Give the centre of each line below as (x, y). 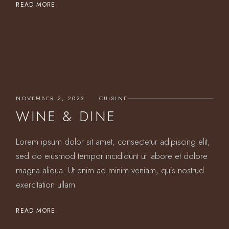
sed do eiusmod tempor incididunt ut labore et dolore (112, 156)
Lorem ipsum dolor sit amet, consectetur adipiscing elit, (113, 142)
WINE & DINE (66, 116)
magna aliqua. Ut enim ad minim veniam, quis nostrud (110, 170)
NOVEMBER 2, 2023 (50, 98)
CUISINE (113, 98)
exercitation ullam (46, 185)
